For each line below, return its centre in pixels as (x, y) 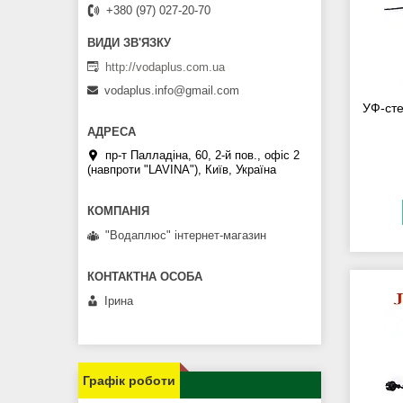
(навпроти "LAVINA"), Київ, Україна (182, 170)
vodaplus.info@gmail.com (172, 91)
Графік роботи (129, 380)
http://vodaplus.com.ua (165, 67)
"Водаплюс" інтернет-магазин (186, 235)
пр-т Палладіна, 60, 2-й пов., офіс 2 (202, 156)
